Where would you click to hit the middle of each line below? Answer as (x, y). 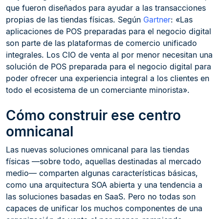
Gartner (157, 20)
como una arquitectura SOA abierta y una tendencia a (104, 185)
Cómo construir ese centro (93, 115)
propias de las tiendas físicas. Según (75, 20)
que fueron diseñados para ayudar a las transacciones (106, 8)
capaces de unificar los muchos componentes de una (104, 208)
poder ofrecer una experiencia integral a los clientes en (108, 78)
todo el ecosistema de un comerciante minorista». (98, 90)
